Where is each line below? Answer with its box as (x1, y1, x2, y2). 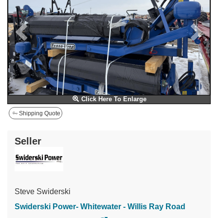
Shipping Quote (18, 109, 60, 117)
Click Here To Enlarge (79, 96, 146, 103)
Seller (15, 136, 41, 146)
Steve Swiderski (15, 187, 71, 196)
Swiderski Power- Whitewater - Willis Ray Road (15, 202, 185, 211)
